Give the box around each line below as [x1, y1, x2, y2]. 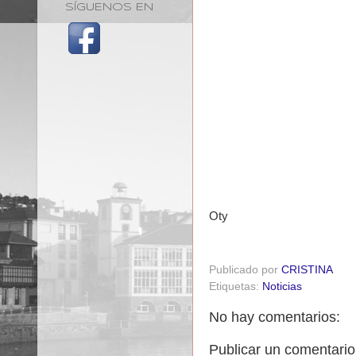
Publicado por [209, 263, 281, 276]
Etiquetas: [209, 280, 262, 292]
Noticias [262, 280, 302, 292]
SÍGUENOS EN [65, 2, 153, 13]
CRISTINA [281, 263, 332, 276]
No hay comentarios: [209, 308, 340, 325]
